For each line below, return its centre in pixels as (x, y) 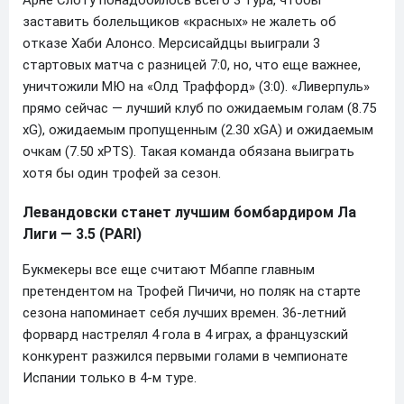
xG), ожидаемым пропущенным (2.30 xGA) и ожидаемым (198, 129)
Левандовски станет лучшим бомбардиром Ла (189, 212)
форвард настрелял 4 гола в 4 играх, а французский (185, 334)
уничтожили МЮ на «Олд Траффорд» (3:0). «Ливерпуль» (196, 86)
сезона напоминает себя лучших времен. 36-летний (184, 312)
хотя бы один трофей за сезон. (122, 173)
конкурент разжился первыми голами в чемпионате (185, 356)
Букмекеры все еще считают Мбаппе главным (169, 269)
